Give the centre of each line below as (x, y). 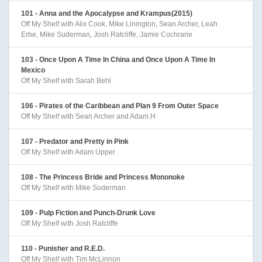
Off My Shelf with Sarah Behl (66, 80)
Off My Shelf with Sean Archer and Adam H (88, 116)
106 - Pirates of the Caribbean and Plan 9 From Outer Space (120, 106)
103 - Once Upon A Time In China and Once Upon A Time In (118, 59)
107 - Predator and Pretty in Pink (75, 141)
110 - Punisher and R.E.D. (63, 248)
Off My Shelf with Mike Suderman (73, 187)
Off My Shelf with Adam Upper (68, 152)
